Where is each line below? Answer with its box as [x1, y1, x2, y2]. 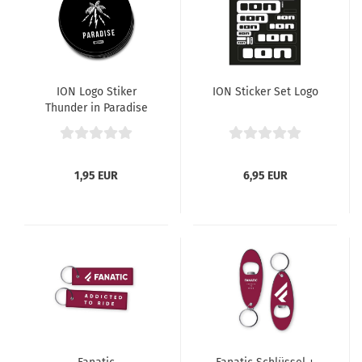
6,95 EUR [242, 169, 288, 183]
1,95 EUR [74, 169, 118, 183]
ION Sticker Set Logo [212, 85, 318, 99]
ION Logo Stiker [56, 85, 137, 99]
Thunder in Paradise [44, 101, 148, 115]
